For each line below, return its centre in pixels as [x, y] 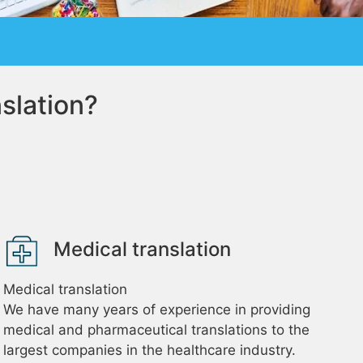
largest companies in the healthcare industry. [150, 350]
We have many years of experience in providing [157, 310]
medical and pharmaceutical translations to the [157, 330]
